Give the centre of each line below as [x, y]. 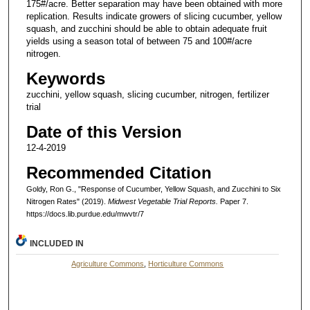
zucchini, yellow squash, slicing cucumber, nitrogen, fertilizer [147, 95]
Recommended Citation [119, 173]
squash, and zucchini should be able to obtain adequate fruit [146, 29]
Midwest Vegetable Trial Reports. [163, 202]
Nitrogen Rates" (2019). [67, 202]
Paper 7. [233, 202]
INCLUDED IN [57, 244]
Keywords [65, 79]
